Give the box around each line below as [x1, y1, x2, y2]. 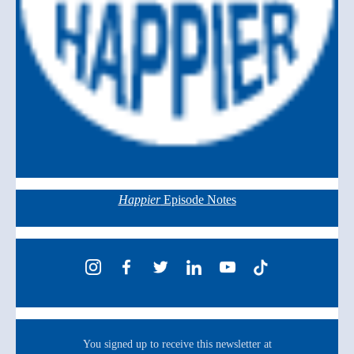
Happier [118, 193, 160, 206]
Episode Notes [160, 193, 236, 206]
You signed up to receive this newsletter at [82, 338, 272, 350]
